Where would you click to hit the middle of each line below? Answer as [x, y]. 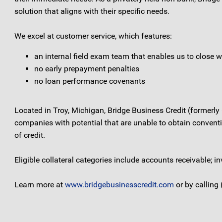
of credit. [30, 135]
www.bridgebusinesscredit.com [119, 185]
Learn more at [40, 185]
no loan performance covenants [90, 81]
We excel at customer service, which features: [93, 36]
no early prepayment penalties [87, 69]
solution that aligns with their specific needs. [92, 11]
